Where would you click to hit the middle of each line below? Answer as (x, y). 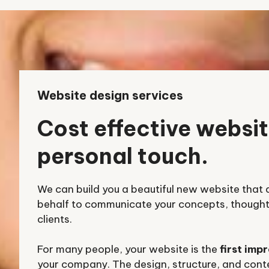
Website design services (110, 95)
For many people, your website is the (128, 249)
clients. (55, 219)
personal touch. (123, 156)
